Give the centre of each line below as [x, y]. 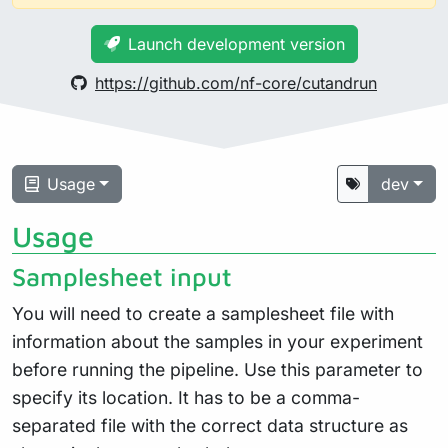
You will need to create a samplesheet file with [203, 313]
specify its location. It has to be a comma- [186, 397]
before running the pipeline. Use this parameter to [217, 369]
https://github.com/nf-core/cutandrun [236, 82]
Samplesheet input [122, 276]
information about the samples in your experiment [217, 341]
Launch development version [236, 43]
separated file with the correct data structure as [210, 425]
